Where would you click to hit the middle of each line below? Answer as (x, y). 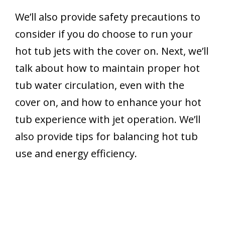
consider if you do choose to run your (104, 34)
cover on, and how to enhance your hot (108, 102)
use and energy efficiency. (76, 153)
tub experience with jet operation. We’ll (108, 119)
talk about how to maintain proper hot (107, 68)
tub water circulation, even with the (100, 85)
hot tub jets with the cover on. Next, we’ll (112, 51)
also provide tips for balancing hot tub (106, 136)
